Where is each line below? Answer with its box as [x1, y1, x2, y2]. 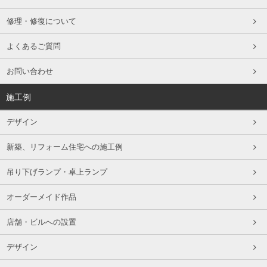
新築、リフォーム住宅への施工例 [6, 142, 123, 151]
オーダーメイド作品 [6, 193, 76, 201]
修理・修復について [6, 17, 76, 26]
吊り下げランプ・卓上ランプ [6, 167, 107, 176]
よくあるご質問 [6, 42, 61, 51]
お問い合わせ [6, 67, 53, 76]
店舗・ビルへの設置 [6, 218, 76, 226]
